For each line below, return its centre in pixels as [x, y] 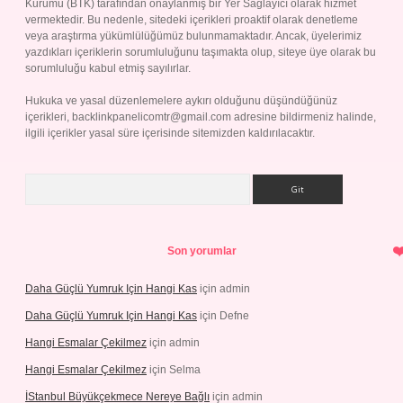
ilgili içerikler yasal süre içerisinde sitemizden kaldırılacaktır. [170, 133]
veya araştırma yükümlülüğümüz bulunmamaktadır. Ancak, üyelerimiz [193, 36]
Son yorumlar [201, 251]
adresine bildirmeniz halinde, [304, 117]
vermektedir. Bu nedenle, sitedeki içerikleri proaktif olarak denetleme [192, 20]
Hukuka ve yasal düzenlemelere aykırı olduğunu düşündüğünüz [181, 101]
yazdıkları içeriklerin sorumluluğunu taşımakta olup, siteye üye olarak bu [201, 52]
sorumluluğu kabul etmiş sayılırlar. [108, 68]
